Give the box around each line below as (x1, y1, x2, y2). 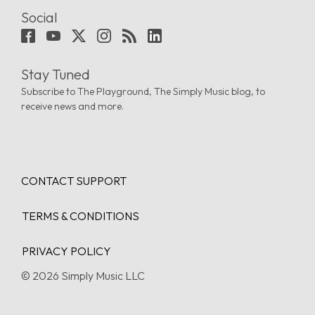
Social (21, 8, 58, 26)
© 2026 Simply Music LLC (21, 269, 145, 283)
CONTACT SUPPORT (21, 174, 127, 188)
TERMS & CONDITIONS (22, 209, 139, 224)
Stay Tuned (21, 65, 90, 84)
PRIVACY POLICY (22, 244, 111, 259)
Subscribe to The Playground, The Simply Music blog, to (21, 85, 265, 98)
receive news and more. (21, 100, 124, 113)
